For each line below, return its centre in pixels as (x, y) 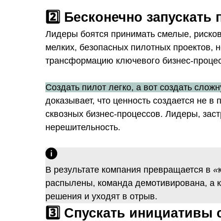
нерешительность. (83, 127)
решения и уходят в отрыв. (101, 196)
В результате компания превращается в (129, 170)
